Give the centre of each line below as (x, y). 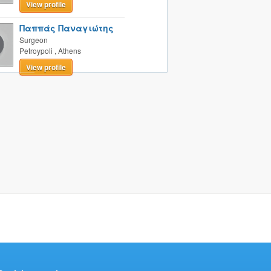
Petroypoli (36, 51)
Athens (69, 51)
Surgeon (33, 40)
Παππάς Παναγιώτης (66, 28)
